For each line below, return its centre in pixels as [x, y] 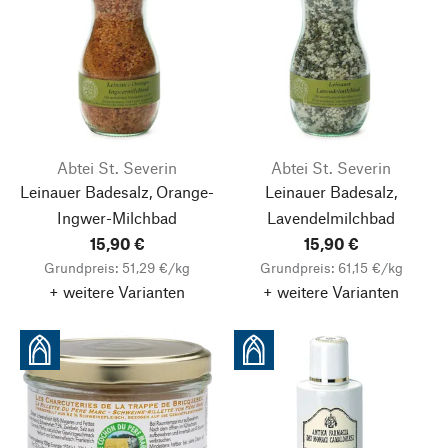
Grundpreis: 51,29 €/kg [117, 267]
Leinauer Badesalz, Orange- [117, 191]
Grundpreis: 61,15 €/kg [331, 267]
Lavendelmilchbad [331, 217]
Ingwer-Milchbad [117, 217]
